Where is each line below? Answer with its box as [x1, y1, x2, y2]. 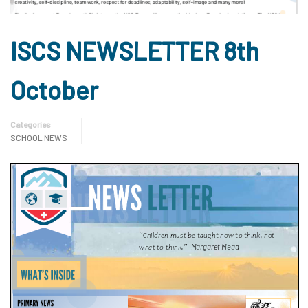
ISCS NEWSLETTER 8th [10, 35, 259, 65]
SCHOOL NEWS [10, 132, 67, 142]
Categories [10, 119, 51, 129]
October [10, 74, 98, 104]
